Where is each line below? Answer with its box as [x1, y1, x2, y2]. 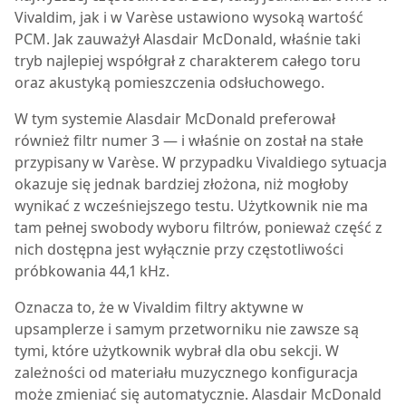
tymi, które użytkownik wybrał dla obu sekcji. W [14, 341, 339, 361]
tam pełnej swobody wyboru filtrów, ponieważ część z [14, 217, 382, 237]
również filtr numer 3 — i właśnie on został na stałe [14, 130, 363, 150]
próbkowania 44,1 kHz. [14, 261, 169, 281]
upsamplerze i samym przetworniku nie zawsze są [14, 319, 359, 339]
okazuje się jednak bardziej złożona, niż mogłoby [14, 174, 348, 194]
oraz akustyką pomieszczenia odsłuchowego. [14, 72, 324, 92]
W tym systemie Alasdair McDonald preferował [14, 109, 335, 129]
